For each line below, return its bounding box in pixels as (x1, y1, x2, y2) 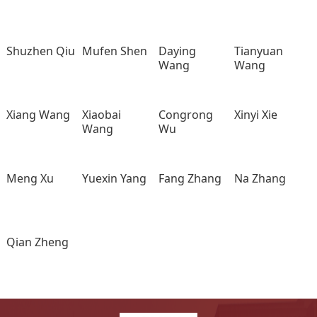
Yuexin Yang (82, 171, 147, 186)
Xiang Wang (6, 107, 70, 122)
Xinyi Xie (234, 107, 278, 122)
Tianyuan (234, 43, 284, 59)
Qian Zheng (6, 234, 69, 250)
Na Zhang (234, 171, 287, 186)
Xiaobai (82, 107, 122, 122)
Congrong (158, 107, 213, 122)
